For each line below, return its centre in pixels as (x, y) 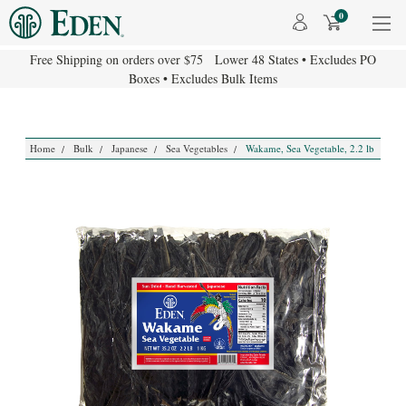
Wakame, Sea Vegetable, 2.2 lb (310, 148)
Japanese (130, 148)
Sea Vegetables (197, 148)
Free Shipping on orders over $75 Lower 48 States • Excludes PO (203, 59)
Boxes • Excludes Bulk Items (203, 78)
